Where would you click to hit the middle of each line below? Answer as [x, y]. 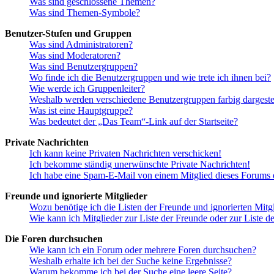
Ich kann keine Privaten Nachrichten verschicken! [125, 154]
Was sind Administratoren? [81, 45]
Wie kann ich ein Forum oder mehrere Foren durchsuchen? [143, 250]
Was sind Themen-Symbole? [85, 13]
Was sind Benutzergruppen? [83, 67]
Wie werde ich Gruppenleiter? [87, 89]
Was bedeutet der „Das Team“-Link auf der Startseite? [134, 122]
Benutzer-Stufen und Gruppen [68, 34]
